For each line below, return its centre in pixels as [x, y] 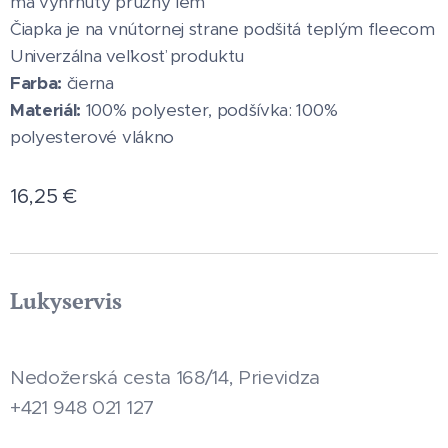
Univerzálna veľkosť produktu [127, 56]
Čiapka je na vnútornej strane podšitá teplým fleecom [222, 29]
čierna [88, 83]
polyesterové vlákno [92, 137]
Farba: [36, 83]
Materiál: [46, 110]
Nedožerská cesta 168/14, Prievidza [165, 377]
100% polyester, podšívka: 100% [209, 110]
